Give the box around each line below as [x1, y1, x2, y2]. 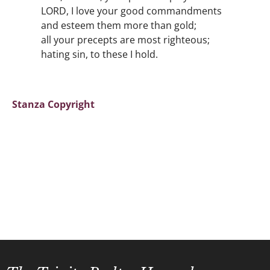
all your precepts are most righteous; [41, 33, 210, 46]
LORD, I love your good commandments [41, 4, 222, 17]
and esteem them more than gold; [41, 19, 196, 32]
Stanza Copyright [12, 98, 95, 111]
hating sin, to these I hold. [41, 48, 158, 61]
